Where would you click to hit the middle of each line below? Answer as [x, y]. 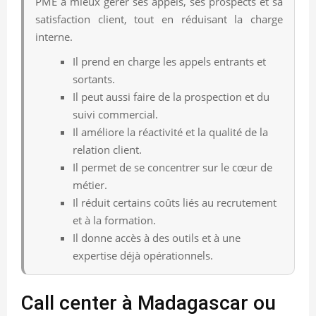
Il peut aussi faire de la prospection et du [171, 96]
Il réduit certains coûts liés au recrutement [175, 202]
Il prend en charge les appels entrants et [169, 61]
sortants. [94, 79]
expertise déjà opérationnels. [143, 255]
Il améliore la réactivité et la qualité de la [170, 132]
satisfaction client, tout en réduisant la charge [159, 19]
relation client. [107, 149]
